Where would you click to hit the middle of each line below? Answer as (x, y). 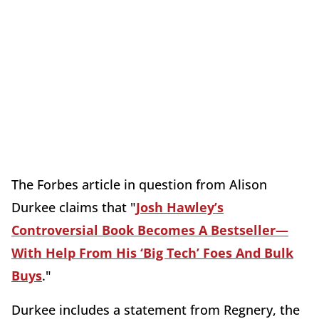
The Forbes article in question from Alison (139, 185)
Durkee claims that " (74, 208)
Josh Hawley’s (180, 208)
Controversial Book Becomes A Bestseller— (150, 230)
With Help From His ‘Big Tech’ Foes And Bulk (152, 253)
